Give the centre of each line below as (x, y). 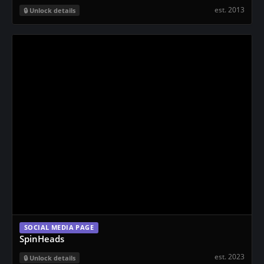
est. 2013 (230, 9)
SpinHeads (42, 238)
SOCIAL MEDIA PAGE (59, 227)
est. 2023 (230, 257)
